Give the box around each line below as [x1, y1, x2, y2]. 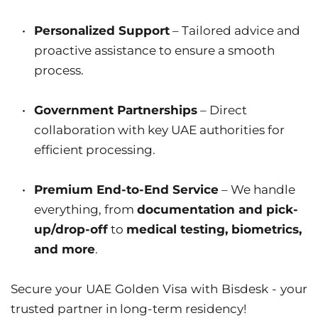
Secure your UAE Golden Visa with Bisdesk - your [11, 282, 307, 297]
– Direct [197, 103, 247, 118]
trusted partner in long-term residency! [11, 302, 246, 317]
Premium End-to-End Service [34, 182, 219, 197]
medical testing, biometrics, [126, 222, 302, 237]
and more [34, 242, 95, 257]
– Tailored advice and [170, 23, 300, 38]
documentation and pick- [137, 202, 298, 217]
